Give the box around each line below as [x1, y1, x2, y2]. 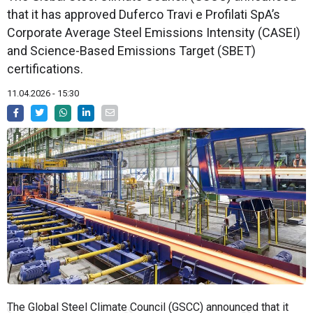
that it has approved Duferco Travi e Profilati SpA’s [7, 7, 280, 22]
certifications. [7, 61, 83, 77]
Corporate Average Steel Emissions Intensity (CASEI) [7, 25, 300, 41]
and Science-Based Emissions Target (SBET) [7, 43, 256, 59]
